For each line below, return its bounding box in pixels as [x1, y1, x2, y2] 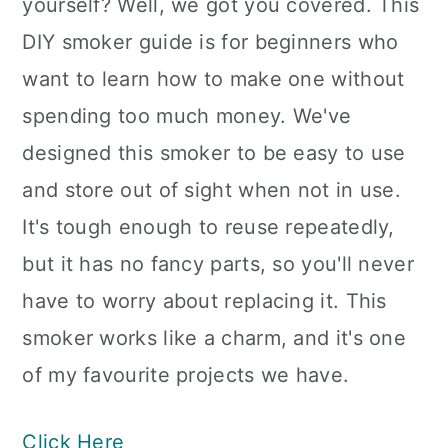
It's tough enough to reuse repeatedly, [22, 215, 395, 239]
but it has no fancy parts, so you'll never [22, 252, 414, 276]
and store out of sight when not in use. [22, 178, 402, 202]
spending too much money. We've [22, 104, 352, 128]
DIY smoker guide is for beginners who [22, 30, 399, 54]
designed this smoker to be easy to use [22, 141, 406, 165]
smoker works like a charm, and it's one [22, 326, 407, 350]
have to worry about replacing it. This [22, 289, 387, 313]
